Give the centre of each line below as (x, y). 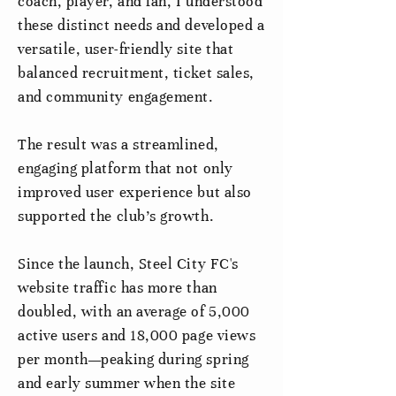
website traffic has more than (118, 288)
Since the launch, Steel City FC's (128, 264)
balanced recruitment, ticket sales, (136, 73)
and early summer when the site (127, 383)
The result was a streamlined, (118, 145)
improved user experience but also (135, 192)
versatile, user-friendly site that (126, 49)
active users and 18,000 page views (137, 335)
